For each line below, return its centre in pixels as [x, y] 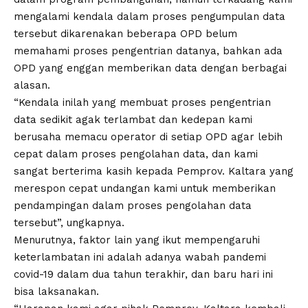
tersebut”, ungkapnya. [69, 222]
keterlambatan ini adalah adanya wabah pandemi [140, 257]
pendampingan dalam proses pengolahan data [133, 205]
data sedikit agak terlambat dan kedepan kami [133, 119]
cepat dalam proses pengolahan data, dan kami [136, 154]
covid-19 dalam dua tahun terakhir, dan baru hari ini [143, 274]
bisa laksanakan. [56, 291]
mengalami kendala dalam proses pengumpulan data [150, 16]
